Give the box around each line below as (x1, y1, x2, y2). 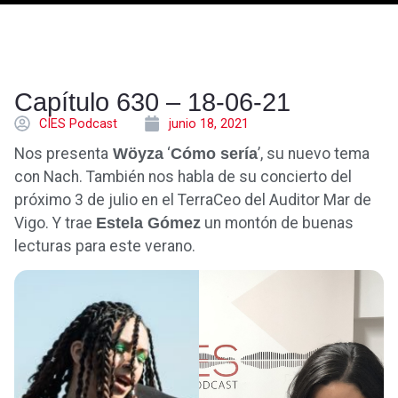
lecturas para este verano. (14, 236, 195, 255)
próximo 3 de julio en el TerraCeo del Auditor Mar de (14, 190, 371, 209)
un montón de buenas (201, 213, 354, 232)
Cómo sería (171, 144, 258, 163)
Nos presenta (14, 144, 108, 163)
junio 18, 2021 (169, 115, 249, 131)
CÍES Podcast (39, 115, 117, 131)
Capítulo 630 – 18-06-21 (14, 87, 291, 116)
